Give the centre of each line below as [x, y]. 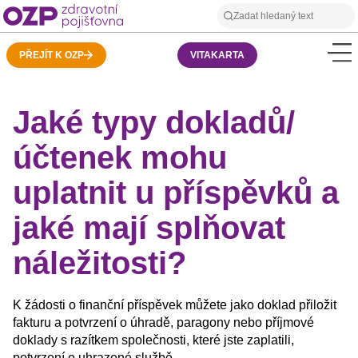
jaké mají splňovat [149, 228]
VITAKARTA [217, 55]
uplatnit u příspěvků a [176, 193]
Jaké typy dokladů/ [154, 122]
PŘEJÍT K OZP [52, 55]
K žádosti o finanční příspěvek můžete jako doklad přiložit [175, 305]
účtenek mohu [120, 157]
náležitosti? [99, 263]
